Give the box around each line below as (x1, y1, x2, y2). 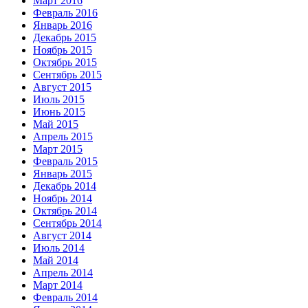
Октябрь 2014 (33, 204, 97, 217)
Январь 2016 (33, 19, 92, 31)
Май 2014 (33, 254, 78, 266)
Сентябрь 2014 (33, 217, 102, 229)
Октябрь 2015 (33, 56, 97, 68)
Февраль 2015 (33, 155, 98, 167)
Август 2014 (33, 229, 91, 241)
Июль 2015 (33, 93, 85, 105)
